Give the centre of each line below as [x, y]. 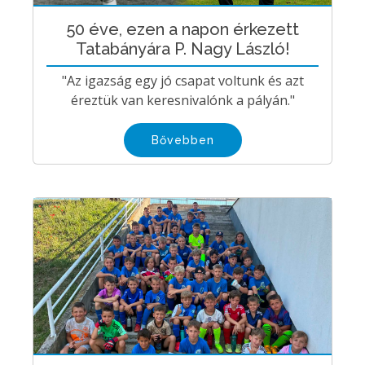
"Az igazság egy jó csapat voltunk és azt [182, 81]
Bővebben [182, 140]
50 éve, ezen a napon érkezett [182, 29]
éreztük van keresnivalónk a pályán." [182, 100]
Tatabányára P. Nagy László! [182, 49]
